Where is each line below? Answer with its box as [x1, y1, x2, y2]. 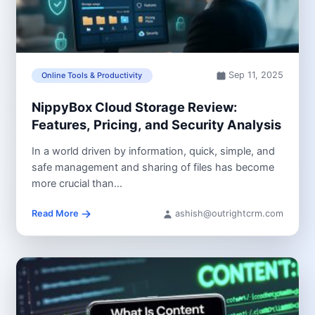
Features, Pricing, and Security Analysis [31, 116, 281, 132]
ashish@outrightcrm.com [175, 208, 284, 219]
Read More [31, 208, 79, 219]
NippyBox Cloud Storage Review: [31, 98, 237, 115]
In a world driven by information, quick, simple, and [31, 145, 275, 158]
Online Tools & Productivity [41, 70, 143, 81]
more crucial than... [31, 177, 122, 191]
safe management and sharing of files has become [31, 161, 274, 174]
